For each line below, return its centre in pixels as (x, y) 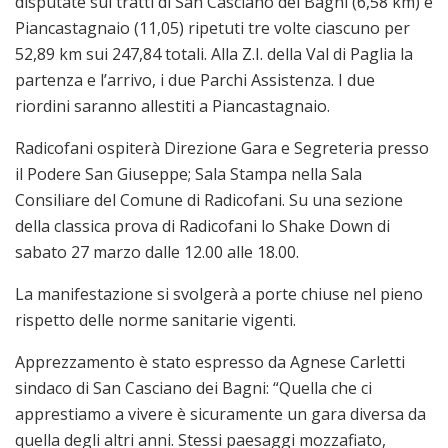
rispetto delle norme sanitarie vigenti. (155, 319)
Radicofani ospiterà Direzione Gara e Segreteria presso (222, 147)
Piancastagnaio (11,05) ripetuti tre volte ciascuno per (212, 27)
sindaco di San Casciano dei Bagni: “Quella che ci (193, 387)
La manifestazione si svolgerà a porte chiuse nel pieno (219, 293)
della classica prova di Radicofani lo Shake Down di (202, 225)
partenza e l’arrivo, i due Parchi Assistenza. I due (195, 79)
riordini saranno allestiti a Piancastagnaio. (172, 105)
